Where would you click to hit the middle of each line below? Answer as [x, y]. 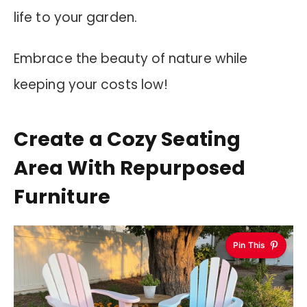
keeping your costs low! [91, 85]
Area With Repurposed [130, 168]
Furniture [62, 196]
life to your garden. [75, 17]
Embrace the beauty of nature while [131, 59]
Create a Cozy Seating [127, 139]
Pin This [249, 245]
